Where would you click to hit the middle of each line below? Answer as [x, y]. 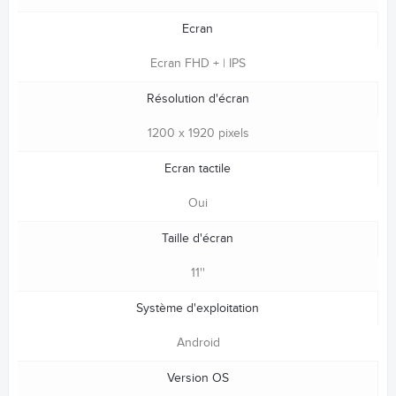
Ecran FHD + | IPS [198, 63]
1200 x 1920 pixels [198, 133]
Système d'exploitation [198, 308]
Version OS [198, 378]
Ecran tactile [198, 168]
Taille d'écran [198, 238]
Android [198, 343]
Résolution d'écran [198, 99]
